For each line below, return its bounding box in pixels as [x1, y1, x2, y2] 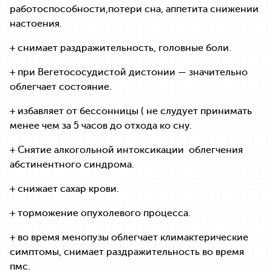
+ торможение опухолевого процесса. [10, 207, 191, 219]
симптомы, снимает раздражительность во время [10, 246, 244, 257]
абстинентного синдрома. [10, 158, 134, 170]
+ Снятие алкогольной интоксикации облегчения [10, 144, 243, 155]
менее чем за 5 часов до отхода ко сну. [10, 120, 192, 131]
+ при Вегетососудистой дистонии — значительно [10, 66, 248, 78]
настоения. [10, 18, 62, 29]
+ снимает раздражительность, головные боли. [10, 42, 231, 53]
